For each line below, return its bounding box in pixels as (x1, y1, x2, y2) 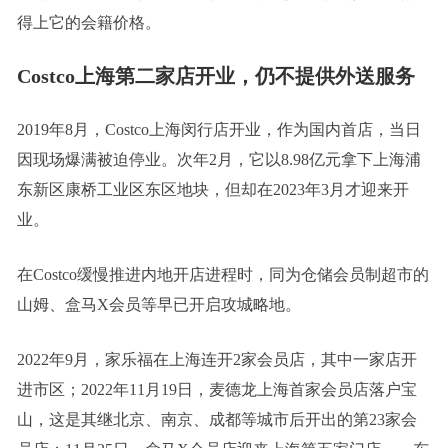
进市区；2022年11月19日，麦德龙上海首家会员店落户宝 (16, 380, 417, 398)
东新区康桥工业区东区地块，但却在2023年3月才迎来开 (16, 180, 409, 198)
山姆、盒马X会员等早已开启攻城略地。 (16, 295, 301, 313)
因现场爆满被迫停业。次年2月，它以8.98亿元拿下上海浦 (16, 150, 421, 168)
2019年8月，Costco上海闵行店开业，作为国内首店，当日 (16, 120, 421, 138)
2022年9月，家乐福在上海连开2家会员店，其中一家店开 (16, 350, 417, 368)
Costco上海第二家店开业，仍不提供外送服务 (16, 64, 415, 87)
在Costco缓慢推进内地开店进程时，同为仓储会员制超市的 (16, 265, 429, 283)
